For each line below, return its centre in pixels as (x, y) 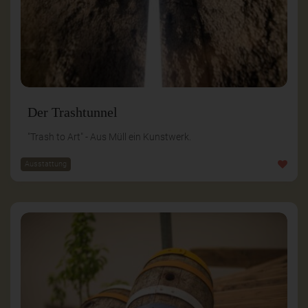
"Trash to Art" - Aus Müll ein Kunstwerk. (109, 136)
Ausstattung (46, 164)
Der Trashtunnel (73, 112)
